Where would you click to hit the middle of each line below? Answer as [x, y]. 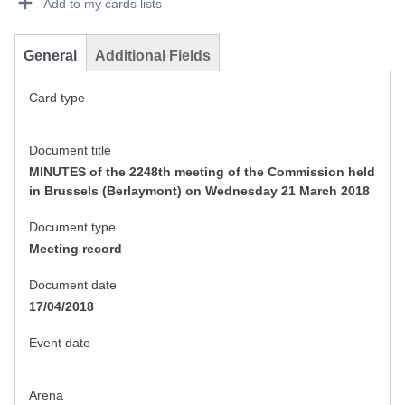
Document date [73, 285]
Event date [60, 343]
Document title [70, 151]
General [50, 56]
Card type [57, 98]
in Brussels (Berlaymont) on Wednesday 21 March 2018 [199, 191]
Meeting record [75, 249]
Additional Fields [153, 56]
